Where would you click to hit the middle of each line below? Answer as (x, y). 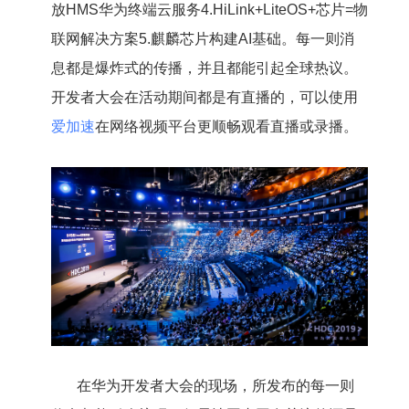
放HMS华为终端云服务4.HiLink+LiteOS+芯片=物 (209, 10)
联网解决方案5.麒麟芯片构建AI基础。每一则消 (202, 39)
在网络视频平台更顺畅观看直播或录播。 (226, 126)
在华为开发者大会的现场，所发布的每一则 (215, 385)
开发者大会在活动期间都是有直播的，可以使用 (204, 97)
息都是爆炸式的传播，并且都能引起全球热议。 (204, 68)
